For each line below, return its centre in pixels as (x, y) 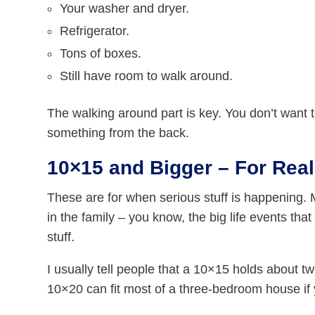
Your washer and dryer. (125, 9)
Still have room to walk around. (147, 76)
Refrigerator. (95, 31)
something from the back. (118, 133)
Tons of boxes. (101, 54)
